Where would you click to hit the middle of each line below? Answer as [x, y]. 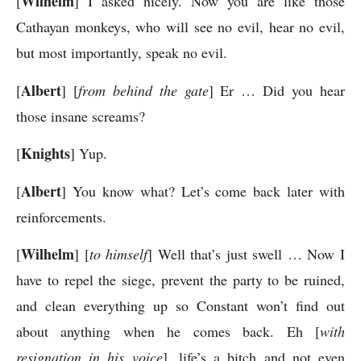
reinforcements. [61, 216]
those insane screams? [81, 116]
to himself [118, 254]
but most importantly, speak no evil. [122, 53]
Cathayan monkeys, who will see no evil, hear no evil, [180, 27]
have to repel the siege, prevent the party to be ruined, [180, 280]
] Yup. [89, 154]
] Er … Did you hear [277, 90]
